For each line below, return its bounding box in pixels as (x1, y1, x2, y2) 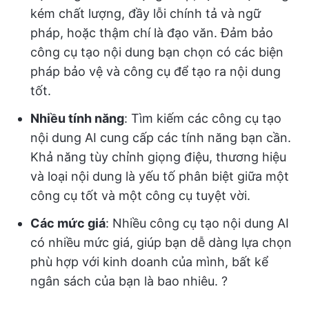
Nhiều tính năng (30, 111, 124, 126)
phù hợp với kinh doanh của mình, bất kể (30, 255, 268, 269)
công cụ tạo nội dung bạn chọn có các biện (30, 45, 283, 59)
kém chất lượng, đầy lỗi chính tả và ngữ (30, 6, 261, 21)
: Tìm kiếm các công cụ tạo (124, 111, 281, 126)
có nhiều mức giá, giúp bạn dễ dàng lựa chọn (30, 235, 292, 250)
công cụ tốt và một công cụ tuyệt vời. (30, 188, 250, 203)
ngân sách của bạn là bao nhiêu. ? (30, 274, 228, 288)
